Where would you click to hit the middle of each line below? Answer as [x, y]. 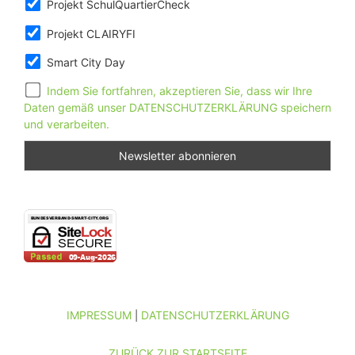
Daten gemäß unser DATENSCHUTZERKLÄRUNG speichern [177, 108]
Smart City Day [84, 62]
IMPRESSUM [99, 315]
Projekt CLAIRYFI [89, 33]
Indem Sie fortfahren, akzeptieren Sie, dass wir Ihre [179, 91]
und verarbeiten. [67, 124]
